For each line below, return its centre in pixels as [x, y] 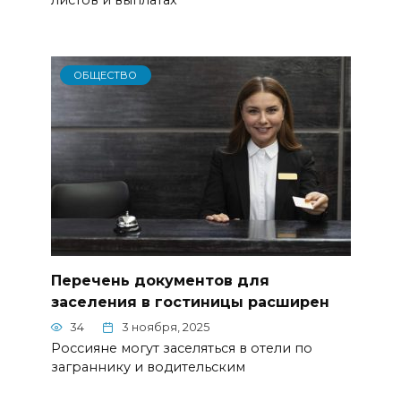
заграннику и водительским [148, 367]
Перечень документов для [160, 280]
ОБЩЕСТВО [106, 75]
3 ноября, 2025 [166, 327]
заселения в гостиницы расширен [190, 302]
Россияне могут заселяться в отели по [181, 348]
